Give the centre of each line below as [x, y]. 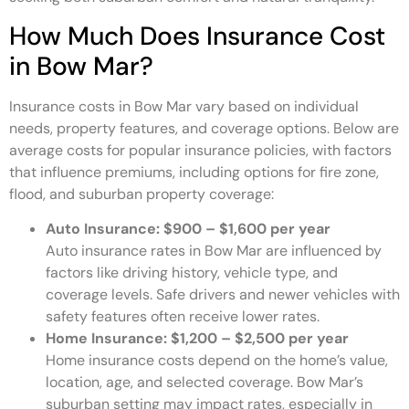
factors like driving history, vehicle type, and [192, 273]
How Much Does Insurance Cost [197, 37]
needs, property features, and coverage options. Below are [204, 129]
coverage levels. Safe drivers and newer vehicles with [223, 295]
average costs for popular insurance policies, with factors [200, 151]
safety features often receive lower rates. [183, 317]
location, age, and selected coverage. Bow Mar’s [204, 383]
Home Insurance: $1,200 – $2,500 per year [197, 339]
